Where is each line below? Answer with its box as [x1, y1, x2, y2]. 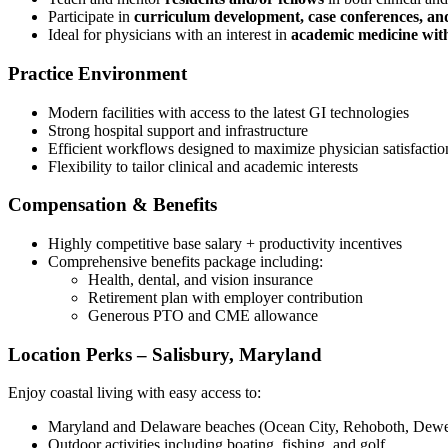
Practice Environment [8, 62, 187, 84]
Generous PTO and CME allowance [88, 306, 318, 324]
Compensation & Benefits [8, 194, 217, 216]
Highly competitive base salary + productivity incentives [48, 234, 402, 252]
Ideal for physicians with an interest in [48, 26, 291, 44]
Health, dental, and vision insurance [88, 270, 313, 288]
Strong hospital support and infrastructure [48, 121, 308, 139]
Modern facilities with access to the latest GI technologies [48, 103, 409, 121]
